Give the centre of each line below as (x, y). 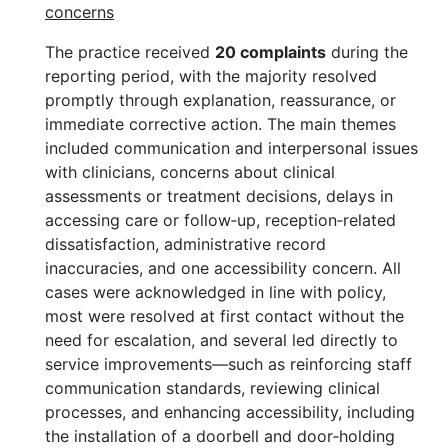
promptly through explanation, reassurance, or (220, 100)
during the (367, 52)
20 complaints (270, 52)
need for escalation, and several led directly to (221, 340)
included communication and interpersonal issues (231, 148)
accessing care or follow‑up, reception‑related (220, 220)
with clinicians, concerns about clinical (190, 172)
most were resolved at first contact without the (224, 316)
